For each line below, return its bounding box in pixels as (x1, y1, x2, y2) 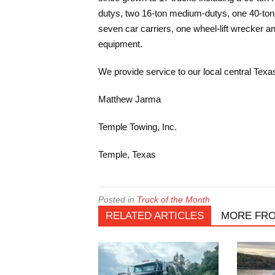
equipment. (98, 39, 142, 49)
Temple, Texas (98, 149, 156, 160)
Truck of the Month (137, 195, 210, 204)
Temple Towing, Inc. (98, 122, 177, 132)
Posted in (98, 195, 137, 204)
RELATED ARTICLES (106, 210, 204, 222)
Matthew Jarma (98, 94, 161, 104)
